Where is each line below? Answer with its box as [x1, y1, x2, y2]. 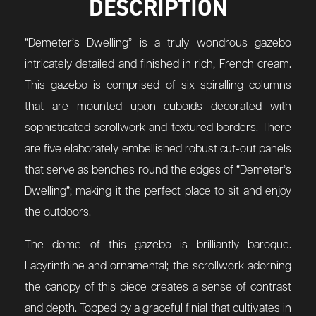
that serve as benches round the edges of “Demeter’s [25, 164, 291, 176]
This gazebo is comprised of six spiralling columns [25, 79, 291, 92]
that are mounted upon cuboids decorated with [25, 100, 291, 113]
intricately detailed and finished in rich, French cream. [25, 58, 291, 71]
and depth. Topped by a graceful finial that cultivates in [25, 302, 291, 315]
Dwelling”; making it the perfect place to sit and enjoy [25, 185, 291, 197]
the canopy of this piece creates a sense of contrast [25, 281, 291, 293]
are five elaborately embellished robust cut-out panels [25, 142, 291, 155]
